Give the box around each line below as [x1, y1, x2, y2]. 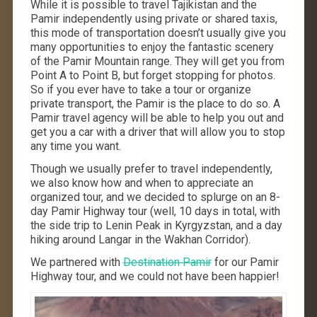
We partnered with [30, 255, 123, 270]
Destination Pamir [122, 255, 212, 270]
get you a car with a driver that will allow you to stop [30, 125, 285, 139]
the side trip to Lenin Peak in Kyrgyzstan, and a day [30, 219, 282, 233]
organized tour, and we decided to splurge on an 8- [30, 190, 280, 204]
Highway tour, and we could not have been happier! [30, 270, 279, 284]
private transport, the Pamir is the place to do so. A [30, 97, 280, 111]
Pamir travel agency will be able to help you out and [30, 111, 284, 125]
